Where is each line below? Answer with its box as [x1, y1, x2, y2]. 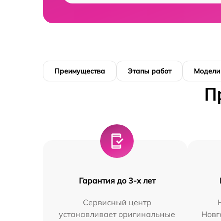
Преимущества [54, 67, 105, 76]
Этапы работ [128, 67, 171, 76]
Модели [194, 67, 220, 76]
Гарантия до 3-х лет [78, 176, 155, 186]
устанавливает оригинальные [59, 209, 176, 220]
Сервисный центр [82, 197, 151, 208]
